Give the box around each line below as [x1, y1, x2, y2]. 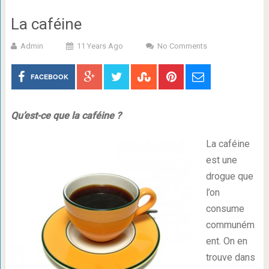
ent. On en [205, 235, 247, 247]
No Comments [157, 41, 207, 50]
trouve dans [205, 252, 255, 263]
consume [205, 203, 244, 214]
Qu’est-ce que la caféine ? [10, 110, 121, 121]
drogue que [205, 171, 253, 182]
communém [205, 219, 255, 231]
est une [205, 154, 237, 166]
